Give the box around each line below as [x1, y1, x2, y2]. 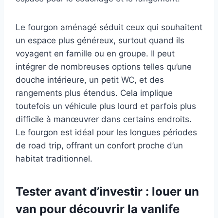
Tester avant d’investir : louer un [16, 184, 199, 199]
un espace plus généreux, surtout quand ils [16, 35, 184, 45]
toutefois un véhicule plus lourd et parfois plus [16, 101, 196, 111]
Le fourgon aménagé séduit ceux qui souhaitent [16, 22, 202, 32]
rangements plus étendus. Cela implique [16, 88, 173, 98]
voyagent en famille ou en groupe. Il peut [16, 48, 175, 58]
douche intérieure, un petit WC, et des [16, 74, 164, 85]
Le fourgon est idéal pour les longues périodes [16, 127, 197, 137]
